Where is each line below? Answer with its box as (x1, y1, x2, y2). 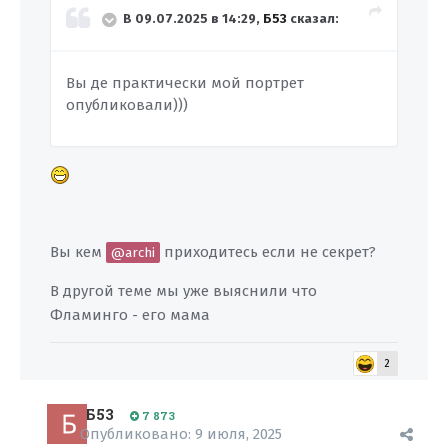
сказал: (287, 11, 339, 27)
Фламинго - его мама (50, 306, 210, 324)
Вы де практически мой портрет (66, 74, 304, 92)
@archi (111, 244, 155, 261)
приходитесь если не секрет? (160, 243, 376, 261)
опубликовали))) (66, 96, 188, 114)
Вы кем (50, 243, 106, 261)
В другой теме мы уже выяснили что (50, 282, 317, 300)
